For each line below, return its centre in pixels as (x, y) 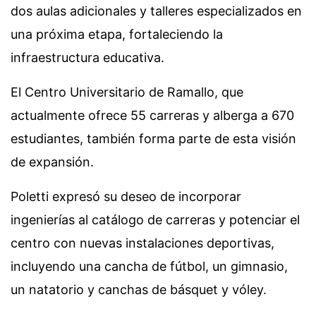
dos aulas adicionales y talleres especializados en (156, 11)
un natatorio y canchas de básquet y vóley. (139, 290)
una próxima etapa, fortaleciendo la (117, 35)
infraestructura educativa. (87, 58)
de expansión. (52, 162)
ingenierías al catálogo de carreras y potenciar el (155, 220)
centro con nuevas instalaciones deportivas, (142, 243)
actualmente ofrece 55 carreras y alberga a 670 (152, 116)
